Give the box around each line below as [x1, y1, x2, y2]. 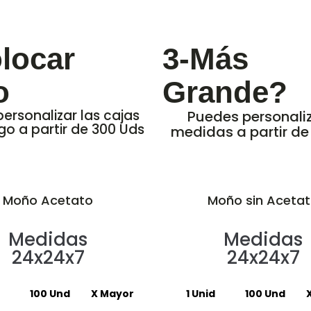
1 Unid [185, 287, 215, 301]
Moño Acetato [3, 192, 93, 209]
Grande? [162, 75, 287, 109]
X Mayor [91, 287, 134, 301]
